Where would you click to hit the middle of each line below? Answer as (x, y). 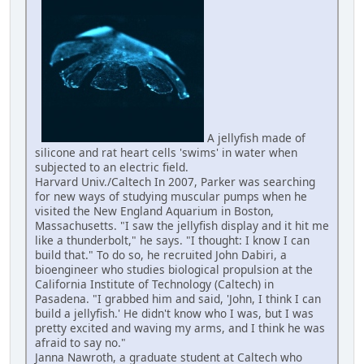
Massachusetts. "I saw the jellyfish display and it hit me (182, 226)
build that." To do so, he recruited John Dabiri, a (161, 255)
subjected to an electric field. (112, 167)
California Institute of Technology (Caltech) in (154, 284)
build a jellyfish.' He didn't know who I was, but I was (174, 314)
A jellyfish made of (255, 138)
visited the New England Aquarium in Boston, (154, 211)
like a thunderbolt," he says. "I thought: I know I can (172, 240)
